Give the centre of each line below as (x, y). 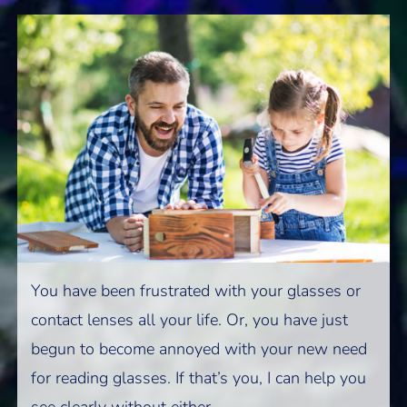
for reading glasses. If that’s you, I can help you (199, 377)
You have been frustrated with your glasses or (196, 290)
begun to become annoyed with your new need (199, 348)
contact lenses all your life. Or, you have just (190, 319)
